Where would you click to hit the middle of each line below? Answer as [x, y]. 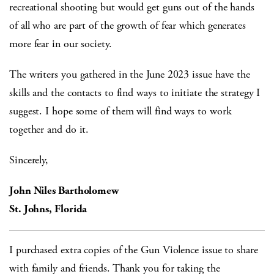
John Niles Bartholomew [64, 191]
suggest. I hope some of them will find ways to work [120, 111]
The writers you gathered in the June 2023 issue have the [130, 75]
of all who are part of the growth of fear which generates [128, 26]
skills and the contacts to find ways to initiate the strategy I [135, 93]
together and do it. [49, 130]
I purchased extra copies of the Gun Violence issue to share [134, 250]
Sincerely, [29, 160]
